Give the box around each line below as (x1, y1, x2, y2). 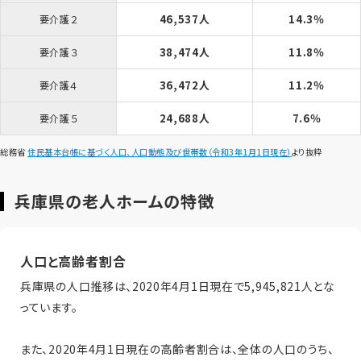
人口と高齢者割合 (20, 251, 127, 272)
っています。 (20, 299, 78, 316)
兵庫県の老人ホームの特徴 (15, 189, 214, 214)
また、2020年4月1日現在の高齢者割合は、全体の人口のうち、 (20, 341, 334, 358)
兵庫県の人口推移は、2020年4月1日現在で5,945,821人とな (20, 278, 335, 295)
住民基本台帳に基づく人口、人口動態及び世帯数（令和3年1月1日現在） (27, 146, 292, 159)
